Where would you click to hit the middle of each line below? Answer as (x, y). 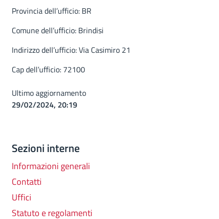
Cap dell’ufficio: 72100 (48, 69)
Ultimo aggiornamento (49, 93)
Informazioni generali (51, 166)
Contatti (27, 182)
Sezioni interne (46, 148)
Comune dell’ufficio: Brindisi (58, 30)
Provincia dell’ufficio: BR (52, 11)
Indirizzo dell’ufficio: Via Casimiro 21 (71, 50)
